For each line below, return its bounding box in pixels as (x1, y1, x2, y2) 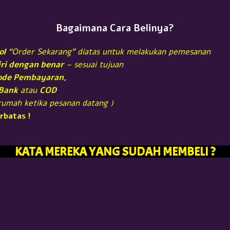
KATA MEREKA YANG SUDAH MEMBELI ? (15, 143, 215, 159)
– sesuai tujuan (64, 59, 123, 70)
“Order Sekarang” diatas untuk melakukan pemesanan (6, 46, 210, 57)
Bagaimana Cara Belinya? (56, 22, 174, 35)
